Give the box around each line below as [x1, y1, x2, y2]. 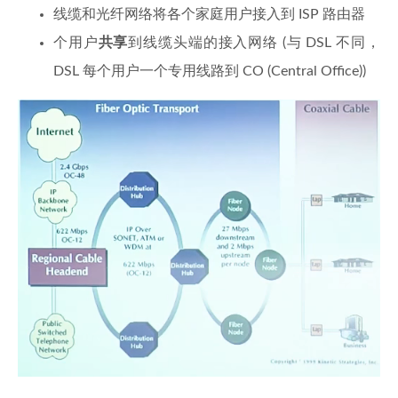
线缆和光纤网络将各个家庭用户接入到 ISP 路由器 [53, 7, 365, 22]
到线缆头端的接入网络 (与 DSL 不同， [128, 36, 381, 51]
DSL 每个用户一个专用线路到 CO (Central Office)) [53, 64, 366, 79]
